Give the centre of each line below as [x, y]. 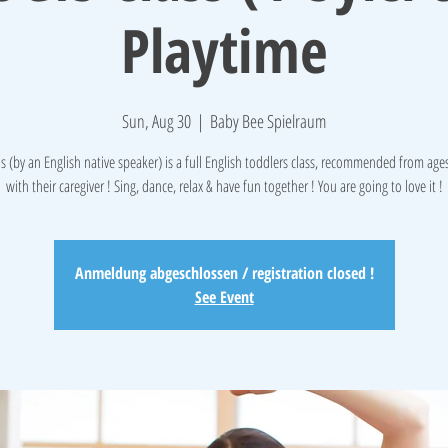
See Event [224, 297]
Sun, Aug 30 [156, 121]
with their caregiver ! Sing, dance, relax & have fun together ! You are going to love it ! [224, 186]
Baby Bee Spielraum [268, 121]
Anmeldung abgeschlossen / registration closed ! [224, 273]
